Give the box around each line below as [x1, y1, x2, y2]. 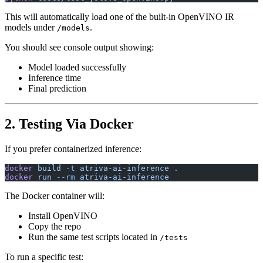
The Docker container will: [5, 190, 104, 201]
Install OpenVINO [28, 210, 97, 221]
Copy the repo [28, 221, 81, 231]
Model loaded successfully [28, 62, 126, 73]
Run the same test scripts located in [28, 231, 160, 242]
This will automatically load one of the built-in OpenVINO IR [5, 12, 234, 22]
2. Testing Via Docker [5, 116, 134, 131]
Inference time [28, 73, 81, 83]
